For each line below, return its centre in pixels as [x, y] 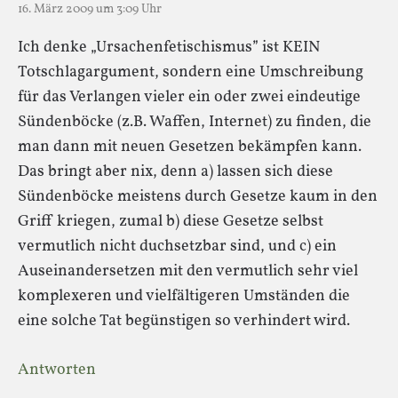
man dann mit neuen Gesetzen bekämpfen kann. [190, 147]
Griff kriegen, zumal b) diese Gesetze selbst [171, 221]
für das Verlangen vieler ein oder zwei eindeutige [189, 97]
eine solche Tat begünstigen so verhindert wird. [184, 321]
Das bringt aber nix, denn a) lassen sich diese [175, 171]
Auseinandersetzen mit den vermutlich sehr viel [188, 271]
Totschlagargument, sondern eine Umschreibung [191, 72]
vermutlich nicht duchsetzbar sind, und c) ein [177, 246]
